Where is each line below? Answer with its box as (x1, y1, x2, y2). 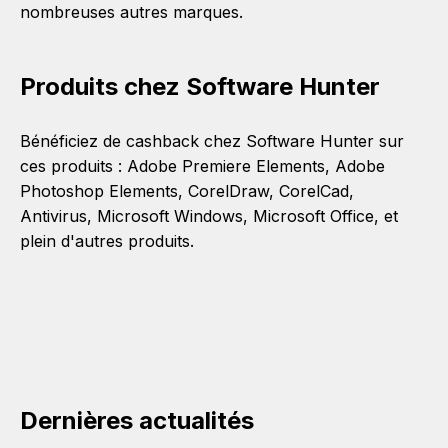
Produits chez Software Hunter (20, 72, 380, 101)
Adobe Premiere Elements (127, 156, 325, 176)
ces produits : (20, 156, 127, 176)
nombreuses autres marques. (20, 2, 243, 22)
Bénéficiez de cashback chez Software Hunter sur (20, 131, 404, 151)
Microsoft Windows (97, 206, 243, 226)
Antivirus (20, 206, 87, 226)
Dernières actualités (20, 406, 254, 435)
